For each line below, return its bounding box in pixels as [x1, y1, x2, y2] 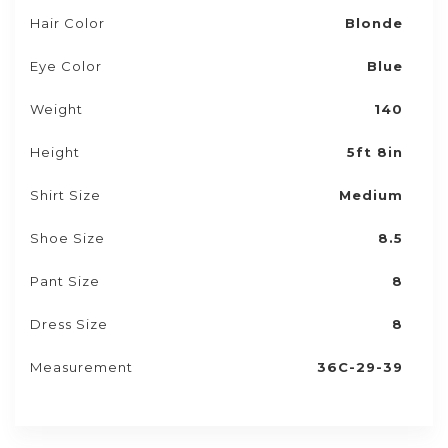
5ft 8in [347, 144, 403, 160]
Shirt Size [30, 187, 101, 203]
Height [30, 144, 80, 160]
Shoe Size [30, 230, 105, 246]
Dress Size [30, 316, 108, 332]
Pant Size [30, 273, 100, 289]
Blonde [345, 15, 403, 31]
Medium [339, 187, 403, 203]
